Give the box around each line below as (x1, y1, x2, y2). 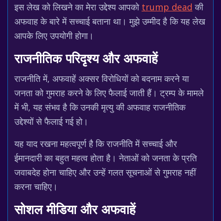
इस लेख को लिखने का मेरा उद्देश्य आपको (14, 1, 142, 13)
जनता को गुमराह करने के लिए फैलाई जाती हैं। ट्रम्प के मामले (14, 87, 204, 99)
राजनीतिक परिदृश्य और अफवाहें (14, 54, 158, 66)
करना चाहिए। (14, 181, 58, 192)
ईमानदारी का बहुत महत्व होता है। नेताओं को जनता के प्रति (14, 152, 197, 164)
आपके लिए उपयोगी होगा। (14, 30, 94, 41)
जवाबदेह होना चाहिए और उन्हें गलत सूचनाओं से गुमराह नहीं (14, 166, 196, 178)
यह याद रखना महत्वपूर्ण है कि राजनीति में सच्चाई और (14, 138, 177, 149)
